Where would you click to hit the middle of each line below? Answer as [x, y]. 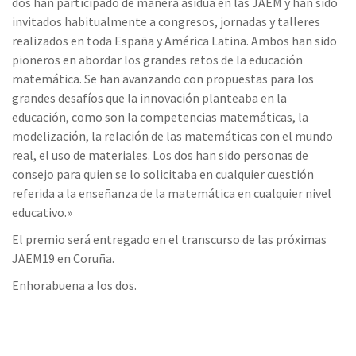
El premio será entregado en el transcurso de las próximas [169, 239]
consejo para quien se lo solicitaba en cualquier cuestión [163, 174]
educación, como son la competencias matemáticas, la [160, 117]
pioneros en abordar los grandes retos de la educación [157, 60]
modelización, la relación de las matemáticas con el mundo [172, 136]
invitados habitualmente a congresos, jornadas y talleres [166, 21]
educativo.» [42, 212]
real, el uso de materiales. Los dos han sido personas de [160, 155]
